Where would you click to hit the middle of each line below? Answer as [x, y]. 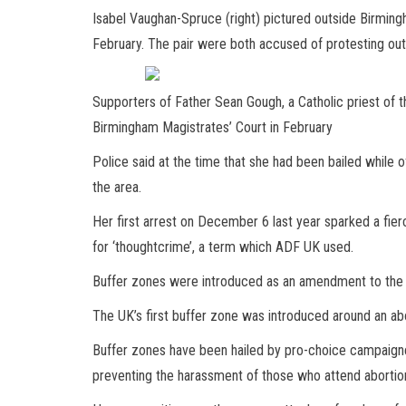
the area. [119, 187]
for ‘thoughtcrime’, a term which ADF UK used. [223, 246]
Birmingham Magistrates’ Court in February [213, 127]
